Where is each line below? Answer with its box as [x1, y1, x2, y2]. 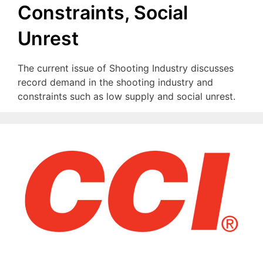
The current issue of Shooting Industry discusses [18, 62, 234, 75]
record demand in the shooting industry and [18, 76, 213, 89]
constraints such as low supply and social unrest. [18, 90, 235, 103]
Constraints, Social [18, 1, 188, 25]
